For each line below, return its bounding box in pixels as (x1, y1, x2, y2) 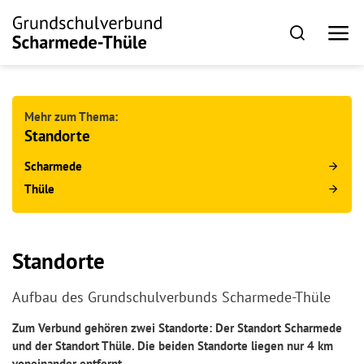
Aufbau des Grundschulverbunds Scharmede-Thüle (12, 287, 331, 306)
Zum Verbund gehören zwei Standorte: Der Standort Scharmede (12, 319, 342, 336)
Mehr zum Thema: (24, 108, 118, 124)
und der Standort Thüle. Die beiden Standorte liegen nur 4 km (12, 337, 333, 353)
